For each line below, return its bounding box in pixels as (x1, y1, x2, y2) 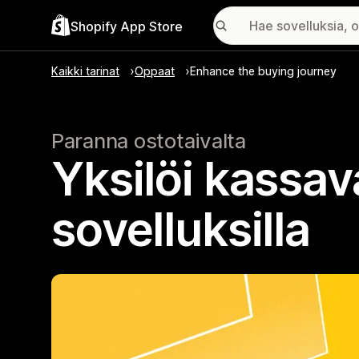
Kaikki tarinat (51, 64, 119, 78)
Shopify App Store (71, 18, 183, 34)
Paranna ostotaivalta (51, 128, 246, 153)
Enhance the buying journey (190, 64, 337, 78)
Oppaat (135, 64, 175, 78)
